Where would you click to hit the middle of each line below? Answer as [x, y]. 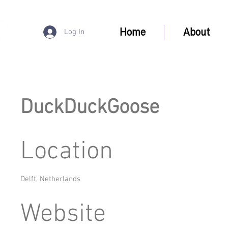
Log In [75, 32]
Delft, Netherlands [50, 179]
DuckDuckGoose [90, 108]
